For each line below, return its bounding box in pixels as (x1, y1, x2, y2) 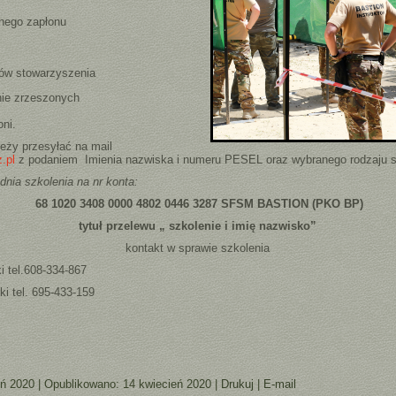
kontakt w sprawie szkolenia (126, 240, 270, 255)
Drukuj (221, 377, 258, 391)
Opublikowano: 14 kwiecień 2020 (44, 377, 212, 391)
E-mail (263, 377, 297, 391)
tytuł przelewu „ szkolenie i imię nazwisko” (79, 218, 317, 232)
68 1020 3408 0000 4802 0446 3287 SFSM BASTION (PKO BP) (35, 196, 364, 210)
